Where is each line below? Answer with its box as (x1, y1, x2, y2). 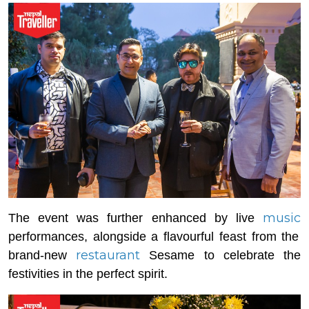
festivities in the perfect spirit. (8, 266, 168, 281)
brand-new (8, 248, 77, 262)
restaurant (76, 247, 141, 263)
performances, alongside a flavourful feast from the (8, 229, 299, 243)
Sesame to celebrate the (140, 248, 301, 262)
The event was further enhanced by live (8, 210, 263, 225)
